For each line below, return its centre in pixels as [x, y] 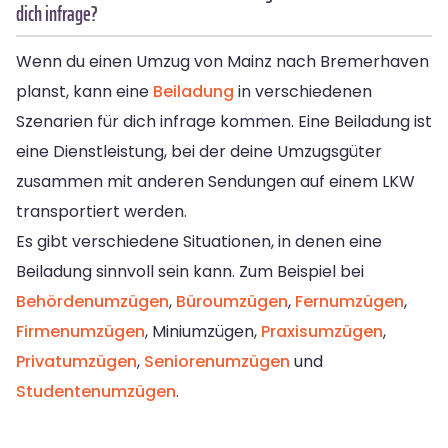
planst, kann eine [84, 91]
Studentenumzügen [96, 391]
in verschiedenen [303, 91]
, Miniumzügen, [203, 331]
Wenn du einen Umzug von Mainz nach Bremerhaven [222, 61]
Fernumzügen [349, 301]
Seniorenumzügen [217, 361]
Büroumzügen [232, 301]
